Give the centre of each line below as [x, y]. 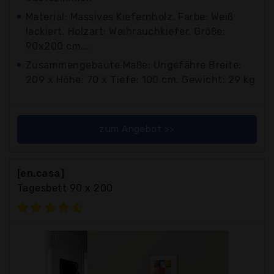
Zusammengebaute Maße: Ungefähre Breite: [134, 65]
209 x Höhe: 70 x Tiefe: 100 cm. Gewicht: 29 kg [141, 80]
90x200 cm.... [59, 46]
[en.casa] [41, 173]
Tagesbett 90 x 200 [65, 188]
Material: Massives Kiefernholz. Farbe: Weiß [130, 17]
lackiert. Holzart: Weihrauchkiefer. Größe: [126, 31]
